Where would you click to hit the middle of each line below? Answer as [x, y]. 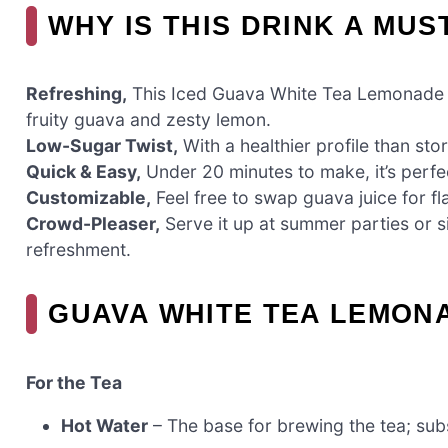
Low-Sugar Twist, [102, 146]
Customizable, [88, 198]
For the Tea [74, 382]
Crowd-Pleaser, [93, 224]
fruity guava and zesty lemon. [148, 120]
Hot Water [105, 426]
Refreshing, [76, 94]
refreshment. [78, 250]
